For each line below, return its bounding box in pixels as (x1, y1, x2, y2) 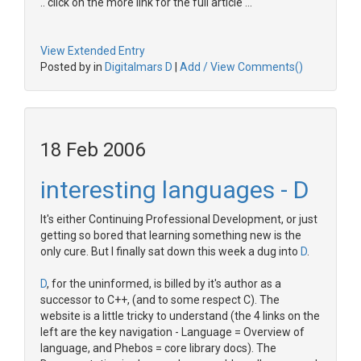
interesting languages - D (40, 176, 309, 204)
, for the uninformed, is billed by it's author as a (47, 277, 281, 290)
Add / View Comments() (180, 60, 303, 73)
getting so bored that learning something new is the (40, 229, 301, 242)
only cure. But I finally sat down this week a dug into (40, 245, 301, 258)
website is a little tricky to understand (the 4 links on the (40, 309, 320, 322)
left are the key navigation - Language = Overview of (40, 326, 305, 338)
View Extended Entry (40, 44, 145, 57)
